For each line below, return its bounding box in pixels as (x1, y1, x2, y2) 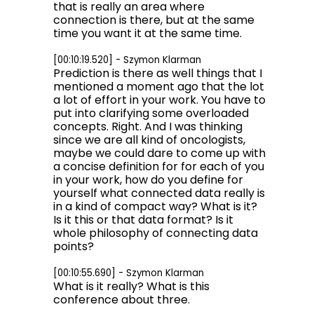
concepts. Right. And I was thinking (53, 118, 243, 135)
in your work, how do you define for (53, 172, 243, 188)
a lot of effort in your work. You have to (53, 92, 266, 108)
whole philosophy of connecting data (53, 225, 258, 241)
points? (53, 238, 94, 254)
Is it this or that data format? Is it (53, 212, 233, 228)
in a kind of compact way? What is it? (53, 198, 257, 214)
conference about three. (53, 292, 190, 308)
